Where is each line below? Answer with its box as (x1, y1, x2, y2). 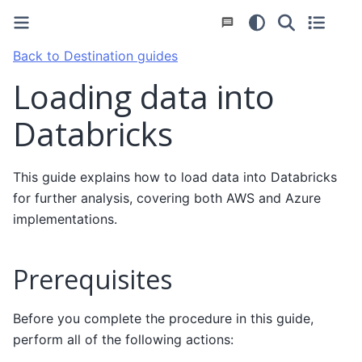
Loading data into (13, 74, 275, 119)
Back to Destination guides (13, 48, 178, 64)
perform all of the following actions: (13, 330, 234, 347)
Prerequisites (13, 261, 172, 297)
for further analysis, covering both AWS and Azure (13, 189, 321, 206)
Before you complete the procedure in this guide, (13, 309, 314, 326)
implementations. (13, 210, 117, 227)
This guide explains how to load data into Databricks (13, 168, 337, 185)
